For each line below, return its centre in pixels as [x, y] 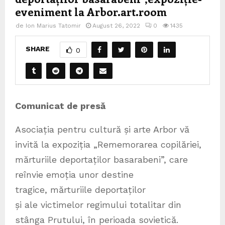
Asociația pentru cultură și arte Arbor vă [102, 129]
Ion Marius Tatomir [53, 25]
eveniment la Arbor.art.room [91, 11]
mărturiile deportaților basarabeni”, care [101, 159]
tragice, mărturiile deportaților [80, 189]
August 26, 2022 [116, 25]
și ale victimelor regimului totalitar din [98, 204]
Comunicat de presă [60, 105]
